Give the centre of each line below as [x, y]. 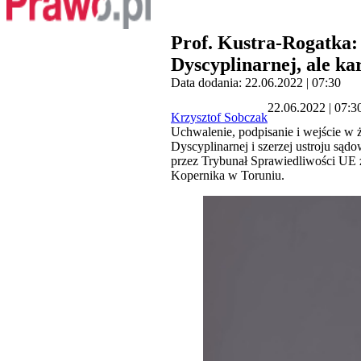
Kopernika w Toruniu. [228, 176]
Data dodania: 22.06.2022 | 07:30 [256, 83]
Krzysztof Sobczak [219, 118]
